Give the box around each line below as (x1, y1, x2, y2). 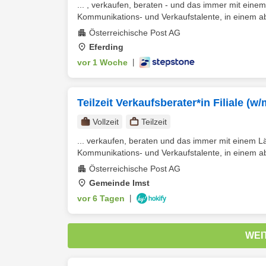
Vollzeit (93, 117, 119, 126)
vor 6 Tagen (77, 194, 125, 203)
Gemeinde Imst (89, 178, 150, 188)
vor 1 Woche (77, 58, 128, 67)
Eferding (89, 42, 123, 52)
